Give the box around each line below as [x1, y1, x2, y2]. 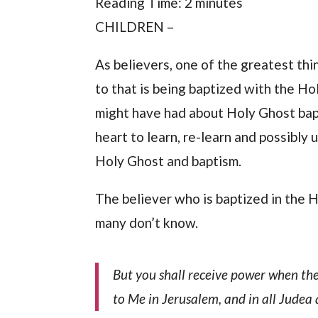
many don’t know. [95, 214, 199, 231]
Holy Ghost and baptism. [95, 153, 242, 170]
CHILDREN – [95, 18, 175, 35]
